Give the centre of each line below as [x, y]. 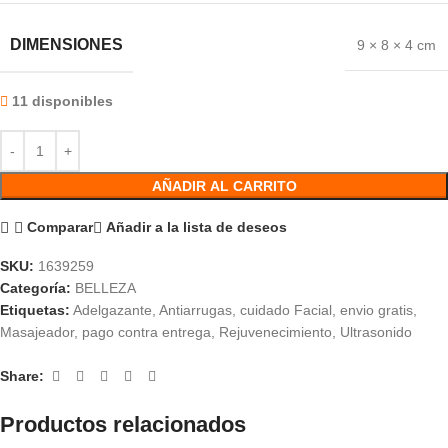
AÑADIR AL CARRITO [224, 185]
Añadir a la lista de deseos [196, 227]
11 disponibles [63, 100]
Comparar [59, 227]
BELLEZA [105, 287]
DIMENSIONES [66, 44]
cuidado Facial [286, 309]
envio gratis [376, 309]
